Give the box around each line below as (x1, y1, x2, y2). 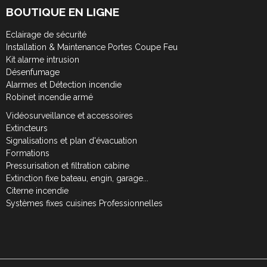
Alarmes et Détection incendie (6, 79, 122, 89)
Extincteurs (6, 123, 48, 133)
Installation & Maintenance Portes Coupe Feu (6, 42, 178, 52)
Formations (6, 148, 49, 158)
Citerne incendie (6, 185, 69, 195)
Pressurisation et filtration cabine (6, 160, 129, 170)
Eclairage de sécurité (6, 29, 86, 39)
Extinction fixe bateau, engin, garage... (6, 173, 148, 183)
